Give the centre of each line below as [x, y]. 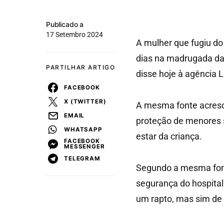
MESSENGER [84, 146]
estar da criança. [169, 136]
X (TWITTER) [85, 101]
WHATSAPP [83, 129]
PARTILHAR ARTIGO [80, 67]
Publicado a [65, 24]
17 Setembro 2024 [74, 34]
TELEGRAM [82, 158]
